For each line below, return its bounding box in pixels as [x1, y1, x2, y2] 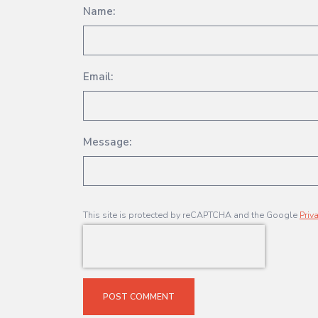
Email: [83, 70, 113, 84]
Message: [83, 135, 131, 150]
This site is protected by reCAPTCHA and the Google [83, 209, 300, 221]
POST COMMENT [103, 291, 175, 303]
